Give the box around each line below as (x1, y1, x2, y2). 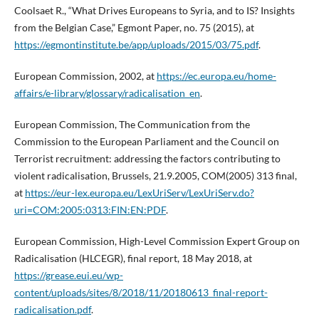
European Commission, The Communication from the (14, 118, 250, 130)
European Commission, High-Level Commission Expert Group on (14, 235, 300, 248)
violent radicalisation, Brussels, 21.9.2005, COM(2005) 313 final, (14, 169, 297, 182)
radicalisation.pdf (14, 303, 91, 316)
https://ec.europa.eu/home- (156, 69, 276, 82)
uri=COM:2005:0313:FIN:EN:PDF (14, 204, 166, 216)
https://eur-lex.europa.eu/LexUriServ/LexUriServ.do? (24, 187, 254, 199)
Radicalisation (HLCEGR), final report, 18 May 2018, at (14, 252, 252, 265)
